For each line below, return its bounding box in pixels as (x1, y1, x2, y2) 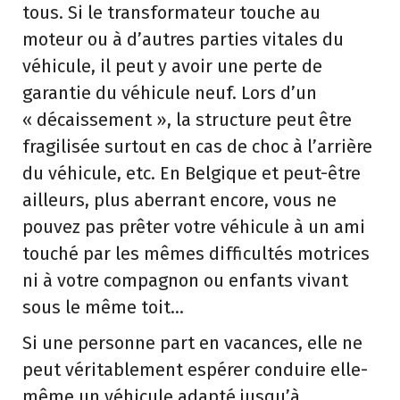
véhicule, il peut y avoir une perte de (22, 55, 322, 77)
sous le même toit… (22, 296, 184, 318)
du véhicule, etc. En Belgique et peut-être (22, 162, 361, 184)
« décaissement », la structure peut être (22, 109, 352, 130)
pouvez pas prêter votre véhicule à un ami (22, 216, 365, 237)
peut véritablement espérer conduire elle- (22, 359, 368, 380)
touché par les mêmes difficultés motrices (22, 243, 370, 264)
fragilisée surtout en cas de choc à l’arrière (22, 136, 372, 157)
